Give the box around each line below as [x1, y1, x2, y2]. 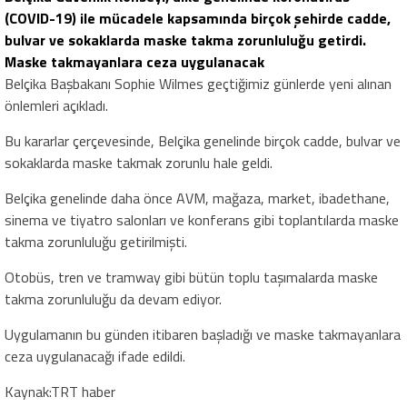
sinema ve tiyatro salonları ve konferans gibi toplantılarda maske [5, 209, 399, 232]
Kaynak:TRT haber [5, 381, 115, 403]
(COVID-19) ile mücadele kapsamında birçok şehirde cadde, [5, 7, 391, 30]
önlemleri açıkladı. [5, 94, 108, 117]
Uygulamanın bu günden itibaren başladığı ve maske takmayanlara [5, 323, 401, 346]
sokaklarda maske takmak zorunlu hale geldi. [5, 152, 273, 174]
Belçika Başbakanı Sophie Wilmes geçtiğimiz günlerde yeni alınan [5, 73, 392, 95]
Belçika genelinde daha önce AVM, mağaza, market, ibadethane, [5, 187, 390, 210]
